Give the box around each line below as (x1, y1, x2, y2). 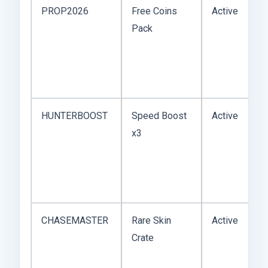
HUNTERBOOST (41, 109, 108, 121)
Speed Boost (132, 109, 187, 121)
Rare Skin (132, 214, 171, 226)
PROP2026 (41, 5, 89, 17)
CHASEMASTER (41, 214, 108, 226)
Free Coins (132, 5, 177, 17)
